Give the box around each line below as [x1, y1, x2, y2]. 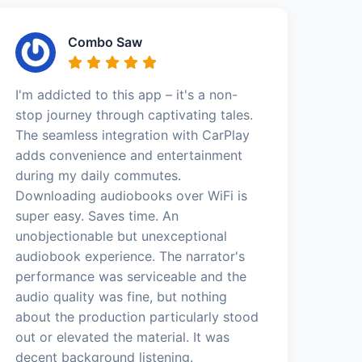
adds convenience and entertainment [15, 146, 243, 163]
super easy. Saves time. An [15, 207, 179, 224]
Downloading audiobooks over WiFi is [15, 187, 248, 204]
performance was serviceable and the [15, 267, 247, 284]
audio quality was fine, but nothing [15, 288, 228, 305]
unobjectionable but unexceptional [15, 227, 228, 244]
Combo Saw [68, 33, 143, 50]
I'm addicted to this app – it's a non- [15, 86, 238, 103]
